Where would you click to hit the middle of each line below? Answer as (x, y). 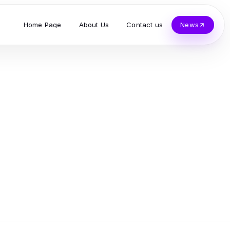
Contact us (145, 24)
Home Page (42, 24)
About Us (94, 24)
